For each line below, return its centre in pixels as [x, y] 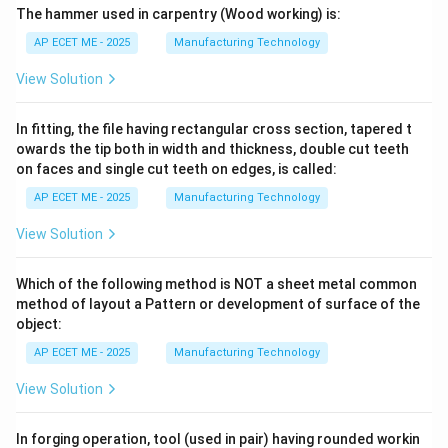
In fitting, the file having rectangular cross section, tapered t [214, 129]
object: [39, 324]
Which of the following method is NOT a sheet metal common [216, 284]
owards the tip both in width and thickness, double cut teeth [212, 149]
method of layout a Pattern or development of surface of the [218, 304]
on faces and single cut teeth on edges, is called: [176, 169]
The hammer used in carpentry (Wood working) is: [178, 14]
